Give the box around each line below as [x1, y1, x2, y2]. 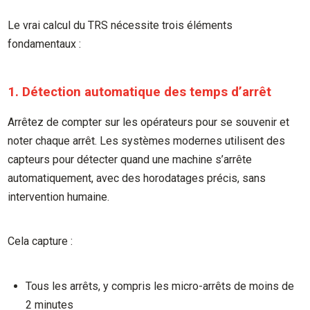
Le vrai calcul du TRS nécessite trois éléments [8, 18, 233, 32]
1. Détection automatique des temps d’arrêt [8, 84, 272, 100]
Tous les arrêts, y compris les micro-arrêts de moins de [26, 279, 295, 293]
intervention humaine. [8, 190, 110, 203]
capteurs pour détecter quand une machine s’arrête [8, 152, 253, 166]
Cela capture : [8, 235, 73, 248]
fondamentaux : [8, 37, 82, 51]
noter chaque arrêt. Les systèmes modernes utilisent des [8, 134, 286, 147]
